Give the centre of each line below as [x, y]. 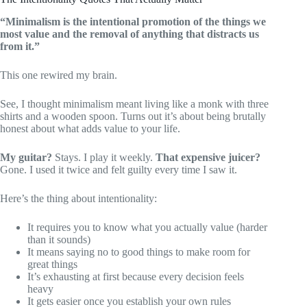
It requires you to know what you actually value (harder [147, 227]
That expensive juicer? [208, 157]
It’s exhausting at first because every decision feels [136, 276]
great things [52, 264]
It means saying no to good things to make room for [139, 251]
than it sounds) [59, 239]
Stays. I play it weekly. [104, 157]
